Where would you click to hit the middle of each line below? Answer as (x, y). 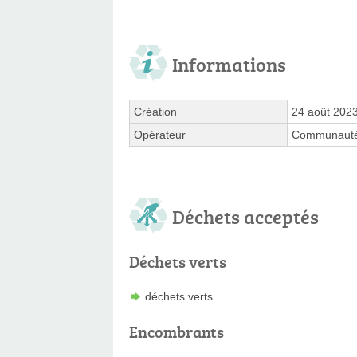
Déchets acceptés (245, 216)
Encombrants (177, 331)
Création (155, 111)
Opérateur (160, 134)
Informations (229, 64)
